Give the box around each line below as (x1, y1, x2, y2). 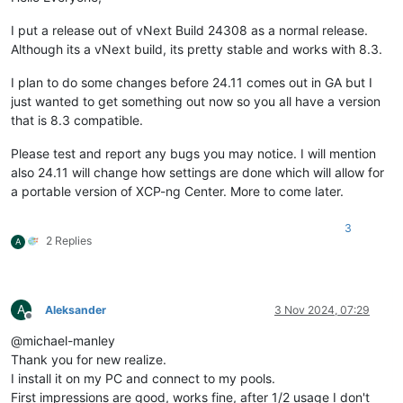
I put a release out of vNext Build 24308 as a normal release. (11, 22, 368, 38)
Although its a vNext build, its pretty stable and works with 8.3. (11, 40, 382, 57)
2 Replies (46, 233, 92, 247)
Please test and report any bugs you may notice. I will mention (11, 145, 376, 161)
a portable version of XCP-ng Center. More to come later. (11, 183, 344, 199)
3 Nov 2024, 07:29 (274, 302, 370, 317)
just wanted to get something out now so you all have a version (11, 93, 381, 109)
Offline (28, 315, 61, 329)
